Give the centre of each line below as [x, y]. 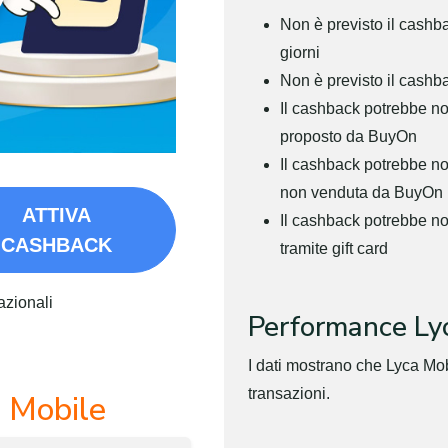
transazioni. [289, 393]
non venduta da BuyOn [361, 192]
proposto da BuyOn [348, 136]
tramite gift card [334, 248]
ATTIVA [56, 214]
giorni [300, 52]
